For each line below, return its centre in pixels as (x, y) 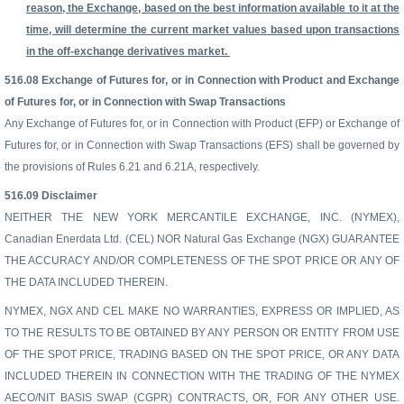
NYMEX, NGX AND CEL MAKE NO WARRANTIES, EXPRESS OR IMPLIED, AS (202, 311)
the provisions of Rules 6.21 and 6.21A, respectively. (132, 166)
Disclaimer (69, 195)
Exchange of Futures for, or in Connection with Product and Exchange (221, 80)
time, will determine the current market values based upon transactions (213, 29)
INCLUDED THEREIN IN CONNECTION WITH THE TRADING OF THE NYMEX (202, 376)
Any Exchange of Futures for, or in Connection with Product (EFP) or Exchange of (202, 123)
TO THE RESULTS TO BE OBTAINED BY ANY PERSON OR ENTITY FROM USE (202, 332)
